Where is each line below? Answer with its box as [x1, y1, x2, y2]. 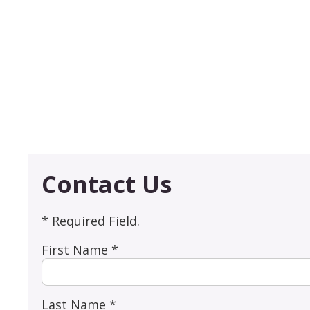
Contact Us [42, 168, 172, 200]
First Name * [42, 241, 119, 258]
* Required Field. [42, 212, 140, 229]
